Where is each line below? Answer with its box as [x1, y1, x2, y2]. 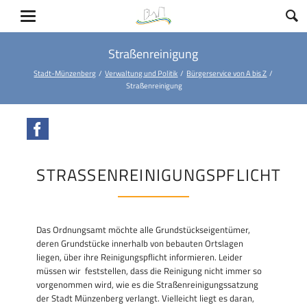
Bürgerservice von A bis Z [186, 67, 267, 79]
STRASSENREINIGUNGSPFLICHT [36, 162, 272, 187]
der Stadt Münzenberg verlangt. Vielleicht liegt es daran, [36, 291, 255, 305]
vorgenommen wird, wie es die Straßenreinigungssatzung [36, 277, 259, 291]
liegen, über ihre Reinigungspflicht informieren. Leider [36, 249, 243, 264]
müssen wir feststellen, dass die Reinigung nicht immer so [36, 263, 262, 278]
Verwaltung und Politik [105, 67, 178, 79]
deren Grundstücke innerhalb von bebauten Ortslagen [36, 236, 244, 250]
